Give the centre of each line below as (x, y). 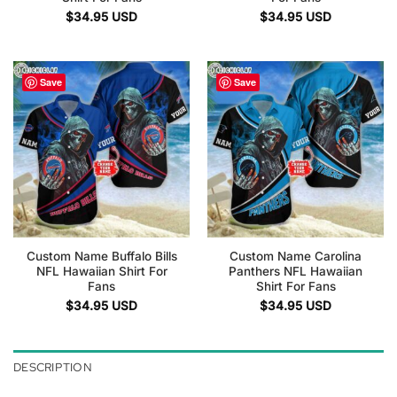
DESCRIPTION (53, 367)
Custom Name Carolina (296, 256)
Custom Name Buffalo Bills (101, 256)
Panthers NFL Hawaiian (296, 271)
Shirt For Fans (296, 286)
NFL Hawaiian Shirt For (101, 271)
